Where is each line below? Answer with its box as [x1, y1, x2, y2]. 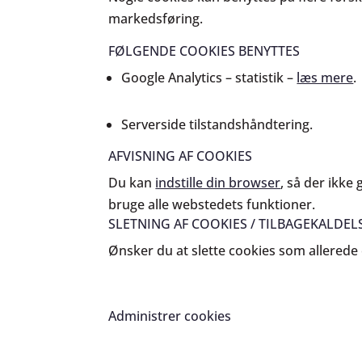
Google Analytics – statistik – [121, 69, 297, 86]
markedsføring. [108, 10, 204, 27]
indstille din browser [155, 174, 281, 192]
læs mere [297, 69, 354, 86]
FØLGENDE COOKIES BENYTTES [108, 42, 301, 60]
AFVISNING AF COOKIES [108, 147, 253, 165]
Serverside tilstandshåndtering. [121, 116, 314, 133]
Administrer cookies [108, 306, 232, 325]
